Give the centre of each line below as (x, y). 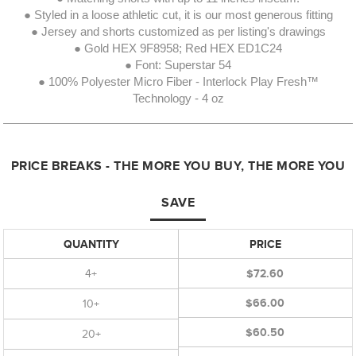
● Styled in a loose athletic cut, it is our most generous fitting (178, 15)
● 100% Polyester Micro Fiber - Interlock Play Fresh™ (178, 81)
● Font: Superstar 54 (178, 65)
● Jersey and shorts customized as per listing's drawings (178, 31)
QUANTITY (91, 244)
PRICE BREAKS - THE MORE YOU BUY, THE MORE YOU (178, 166)
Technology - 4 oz (178, 98)
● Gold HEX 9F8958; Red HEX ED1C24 (178, 48)
